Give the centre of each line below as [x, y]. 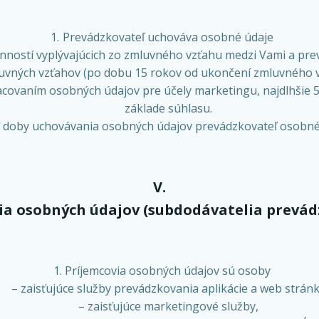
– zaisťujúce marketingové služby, [168, 306]
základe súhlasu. [168, 108]
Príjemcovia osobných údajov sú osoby [168, 271]
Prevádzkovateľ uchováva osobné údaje [168, 37]
